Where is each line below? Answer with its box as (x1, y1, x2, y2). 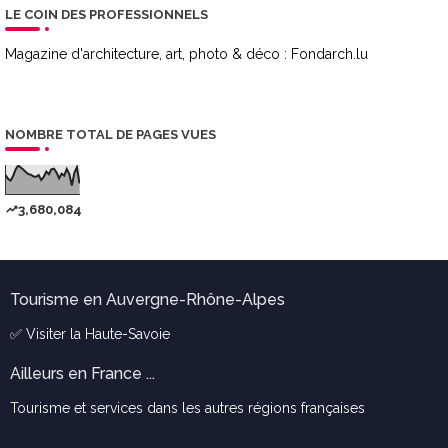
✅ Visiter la (10, 326, 85, 343)
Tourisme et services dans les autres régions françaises (10, 400, 365, 417)
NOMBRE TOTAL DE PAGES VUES (5, 127, 216, 143)
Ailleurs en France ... (10, 364, 155, 384)
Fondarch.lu (291, 46, 368, 63)
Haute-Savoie (85, 326, 170, 343)
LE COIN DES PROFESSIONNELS (5, 7, 208, 23)
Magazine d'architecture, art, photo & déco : (5, 46, 291, 63)
